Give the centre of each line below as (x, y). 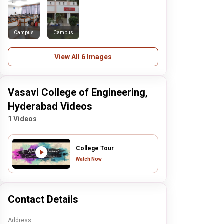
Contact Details (43, 199)
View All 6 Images (83, 57)
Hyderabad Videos (50, 106)
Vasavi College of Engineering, (78, 92)
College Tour (95, 148)
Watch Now (89, 159)
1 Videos (23, 119)
